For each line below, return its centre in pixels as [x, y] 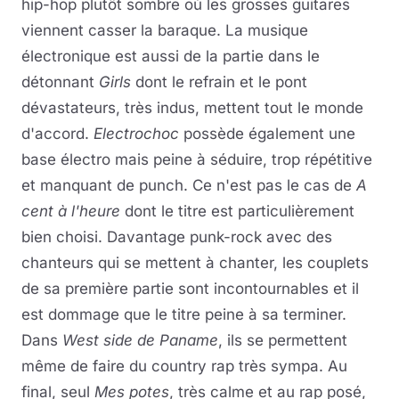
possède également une [267, 134]
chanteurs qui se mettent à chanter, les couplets [195, 263]
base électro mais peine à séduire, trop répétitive [197, 159]
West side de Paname [140, 340]
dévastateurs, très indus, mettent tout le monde [192, 108]
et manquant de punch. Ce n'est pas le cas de [189, 185]
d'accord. [57, 134]
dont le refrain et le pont [219, 82]
